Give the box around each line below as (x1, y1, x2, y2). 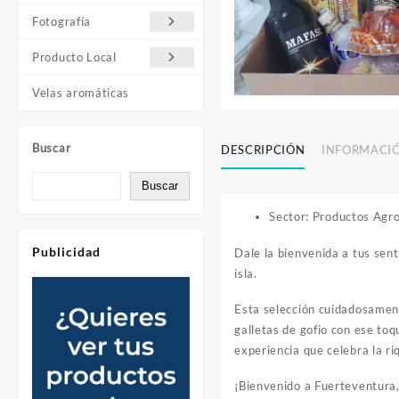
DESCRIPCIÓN (221, 142, 305, 158)
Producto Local (32, 50, 117, 65)
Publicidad (32, 244, 101, 260)
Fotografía (32, 14, 91, 29)
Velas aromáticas (32, 85, 130, 101)
